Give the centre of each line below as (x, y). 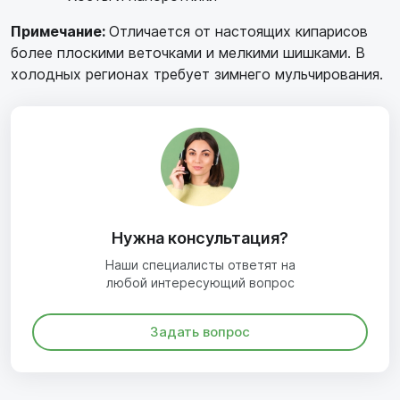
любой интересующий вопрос (200, 282)
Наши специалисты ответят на (200, 264)
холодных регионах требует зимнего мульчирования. (197, 74)
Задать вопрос (200, 331)
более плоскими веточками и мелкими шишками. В (188, 52)
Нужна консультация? (200, 237)
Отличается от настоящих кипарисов (238, 31)
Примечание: (60, 31)
